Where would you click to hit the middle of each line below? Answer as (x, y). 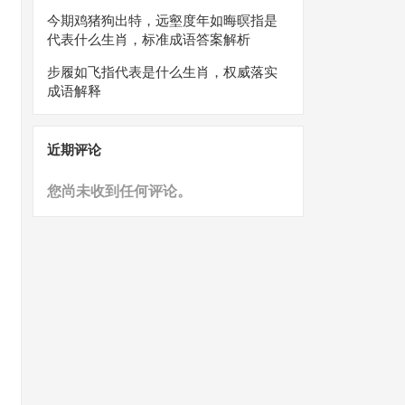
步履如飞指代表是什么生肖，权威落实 (162, 72)
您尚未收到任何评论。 (119, 191)
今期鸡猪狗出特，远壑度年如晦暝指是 (162, 20)
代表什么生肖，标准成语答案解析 (149, 39)
